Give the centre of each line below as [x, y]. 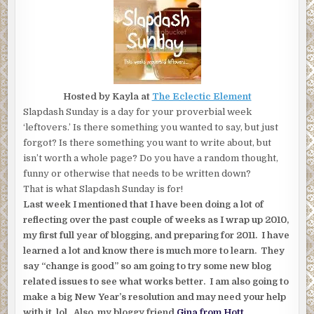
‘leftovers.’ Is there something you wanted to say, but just [151, 128]
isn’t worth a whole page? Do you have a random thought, [151, 158]
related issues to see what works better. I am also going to [156, 282]
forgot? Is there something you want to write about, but [148, 143]
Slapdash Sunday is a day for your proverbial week [138, 112]
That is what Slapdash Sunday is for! [103, 189]
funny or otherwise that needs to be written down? [137, 174]
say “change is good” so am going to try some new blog [148, 266]
